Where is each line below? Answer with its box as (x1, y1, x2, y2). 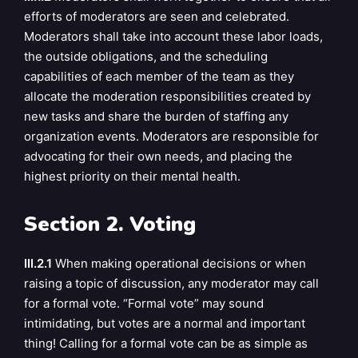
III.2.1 (24, 255, 52, 271)
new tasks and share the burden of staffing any (24, 108, 288, 124)
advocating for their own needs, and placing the (24, 148, 292, 164)
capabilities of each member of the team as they (24, 68, 294, 84)
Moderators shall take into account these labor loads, (24, 28, 323, 44)
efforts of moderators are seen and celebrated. (24, 8, 289, 24)
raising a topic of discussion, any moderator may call (24, 275, 319, 291)
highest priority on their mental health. (24, 168, 241, 184)
